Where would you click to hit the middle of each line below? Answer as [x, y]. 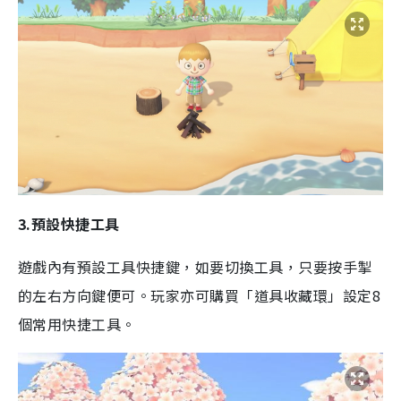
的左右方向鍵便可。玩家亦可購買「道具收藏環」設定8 [199, 295]
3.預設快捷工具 [69, 223]
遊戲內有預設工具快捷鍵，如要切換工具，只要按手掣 [195, 266]
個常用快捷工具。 [77, 324]
